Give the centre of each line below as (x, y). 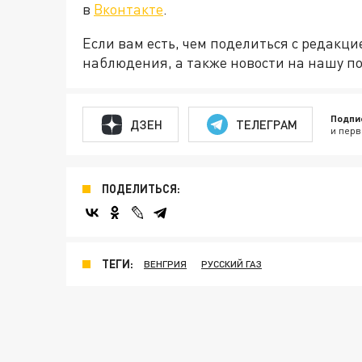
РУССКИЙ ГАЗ (232, 264)
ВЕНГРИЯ (165, 264)
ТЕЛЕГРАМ (266, 124)
